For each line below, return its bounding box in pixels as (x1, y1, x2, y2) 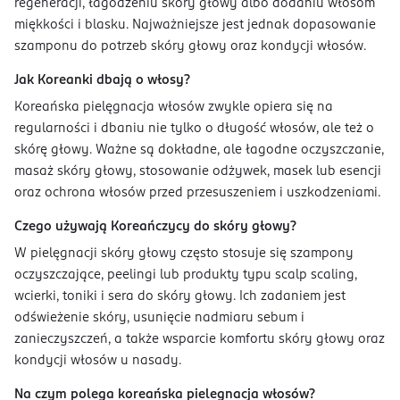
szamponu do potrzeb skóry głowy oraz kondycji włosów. (14, 39, 366, 53)
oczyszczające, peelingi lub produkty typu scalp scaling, (14, 268, 357, 281)
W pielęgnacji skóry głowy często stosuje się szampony (14, 246, 354, 260)
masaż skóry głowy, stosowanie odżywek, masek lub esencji (14, 164, 381, 178)
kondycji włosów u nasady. (14, 354, 181, 367)
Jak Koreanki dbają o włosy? (14, 73, 190, 87)
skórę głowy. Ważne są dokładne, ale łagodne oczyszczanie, (14, 143, 384, 156)
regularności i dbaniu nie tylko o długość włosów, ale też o (14, 121, 374, 135)
